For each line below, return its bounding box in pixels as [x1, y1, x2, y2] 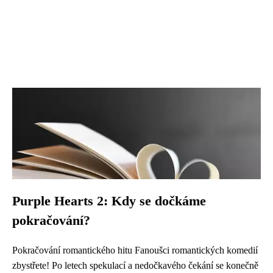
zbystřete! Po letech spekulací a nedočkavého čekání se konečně [12, 260, 258, 271]
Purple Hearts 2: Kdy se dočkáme [12, 194, 206, 208]
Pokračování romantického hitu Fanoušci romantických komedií [12, 245, 258, 255]
